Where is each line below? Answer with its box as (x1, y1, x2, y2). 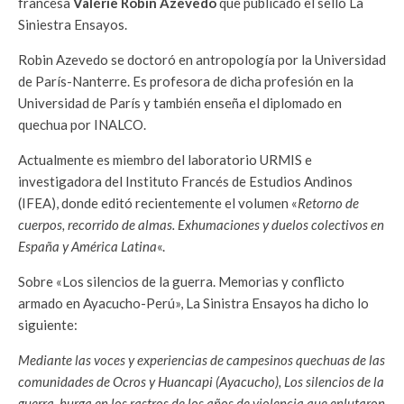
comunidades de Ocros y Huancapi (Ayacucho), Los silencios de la (18, 373, 384, 390)
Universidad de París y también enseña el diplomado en (18, 95, 342, 112)
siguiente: (18, 317, 78, 334)
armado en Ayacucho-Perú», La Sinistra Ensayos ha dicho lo (18, 295, 369, 312)
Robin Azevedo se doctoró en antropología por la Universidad (18, 51, 386, 69)
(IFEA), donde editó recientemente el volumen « (18, 195, 298, 212)
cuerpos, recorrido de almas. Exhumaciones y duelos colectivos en (18, 216, 384, 234)
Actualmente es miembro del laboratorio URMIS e (18, 151, 312, 169)
